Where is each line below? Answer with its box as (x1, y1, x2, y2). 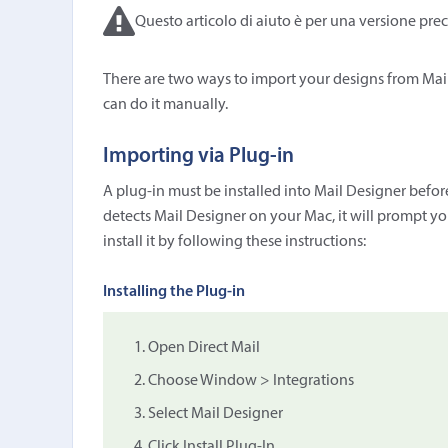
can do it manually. (102, 97, 228, 113)
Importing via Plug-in (102, 146, 294, 167)
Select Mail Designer (147, 406, 283, 422)
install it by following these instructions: (102, 234, 366, 250)
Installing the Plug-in (102, 284, 245, 300)
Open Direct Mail (147, 340, 260, 356)
